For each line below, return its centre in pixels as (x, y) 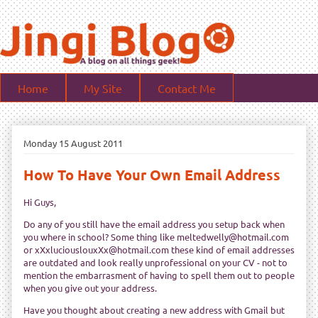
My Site (103, 88)
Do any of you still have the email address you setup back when (154, 224)
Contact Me (187, 88)
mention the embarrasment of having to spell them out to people (159, 275)
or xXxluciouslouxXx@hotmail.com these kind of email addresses (159, 250)
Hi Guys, (40, 202)
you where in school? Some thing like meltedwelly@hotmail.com (156, 237)
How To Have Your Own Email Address (152, 175)
